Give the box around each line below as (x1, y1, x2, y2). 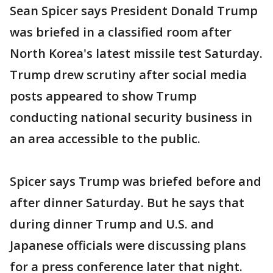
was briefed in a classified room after (10, 24, 232, 41)
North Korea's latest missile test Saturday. (10, 45, 263, 62)
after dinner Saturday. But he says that (10, 194, 244, 211)
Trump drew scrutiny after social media (10, 66, 247, 83)
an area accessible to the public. (10, 130, 200, 147)
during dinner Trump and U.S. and (10, 216, 214, 233)
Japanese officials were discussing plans (10, 237, 246, 254)
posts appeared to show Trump (10, 88, 197, 105)
